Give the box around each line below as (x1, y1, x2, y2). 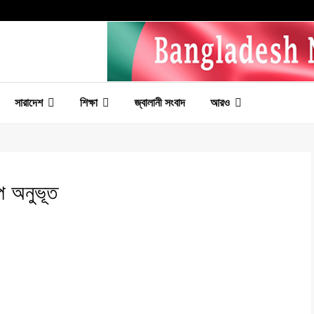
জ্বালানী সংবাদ (135, 96, 185, 109)
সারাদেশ (15, 96, 43, 109)
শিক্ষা (80, 96, 97, 109)
